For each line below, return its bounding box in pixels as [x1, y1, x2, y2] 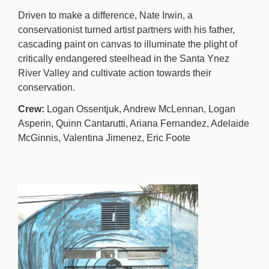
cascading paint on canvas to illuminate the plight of [18, 39, 237, 49]
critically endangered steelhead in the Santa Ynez [18, 53, 229, 64]
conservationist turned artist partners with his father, [18, 25, 235, 35]
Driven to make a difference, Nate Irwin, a [18, 10, 193, 20]
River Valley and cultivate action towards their [18, 68, 211, 78]
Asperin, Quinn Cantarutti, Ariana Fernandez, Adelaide [18, 118, 249, 128]
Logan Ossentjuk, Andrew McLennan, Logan [47, 104, 235, 114]
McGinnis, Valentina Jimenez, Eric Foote [18, 133, 190, 143]
